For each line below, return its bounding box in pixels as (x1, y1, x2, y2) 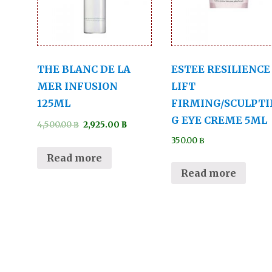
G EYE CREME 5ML (171, 114, 268, 127)
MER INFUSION (37, 80, 118, 93)
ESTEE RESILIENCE (171, 63, 271, 76)
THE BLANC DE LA (37, 63, 131, 76)
